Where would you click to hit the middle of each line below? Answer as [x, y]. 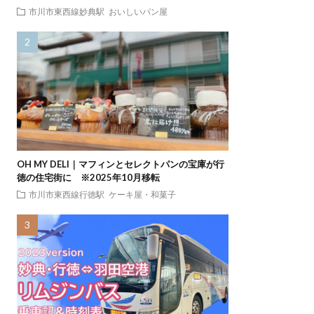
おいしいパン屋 [138, 12]
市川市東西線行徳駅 [66, 194]
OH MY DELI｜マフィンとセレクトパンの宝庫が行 [120, 164]
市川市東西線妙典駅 [66, 12]
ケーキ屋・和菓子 [142, 194]
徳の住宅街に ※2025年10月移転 [88, 178]
